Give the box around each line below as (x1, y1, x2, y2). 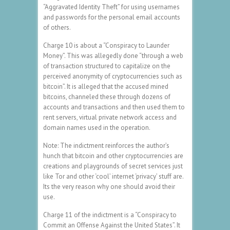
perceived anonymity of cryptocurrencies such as (43, 71, 182, 81)
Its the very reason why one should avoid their (43, 182, 175, 191)
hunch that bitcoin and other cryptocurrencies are (43, 151, 183, 160)
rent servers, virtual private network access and (43, 112, 177, 122)
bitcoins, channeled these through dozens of (43, 92, 170, 101)
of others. (43, 23, 71, 32)
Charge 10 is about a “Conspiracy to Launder (43, 41, 169, 50)
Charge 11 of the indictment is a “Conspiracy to (43, 210, 177, 219)
